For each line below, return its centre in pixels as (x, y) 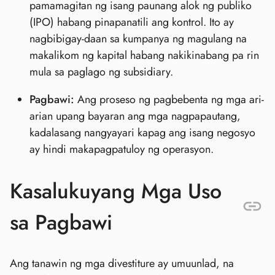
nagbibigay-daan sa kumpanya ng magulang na (138, 39)
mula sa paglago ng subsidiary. (101, 72)
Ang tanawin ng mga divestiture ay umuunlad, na (122, 263)
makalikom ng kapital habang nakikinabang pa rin (144, 56)
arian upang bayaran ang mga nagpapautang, (135, 116)
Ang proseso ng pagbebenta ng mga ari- (169, 100)
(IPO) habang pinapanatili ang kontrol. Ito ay (132, 22)
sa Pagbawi (61, 222)
